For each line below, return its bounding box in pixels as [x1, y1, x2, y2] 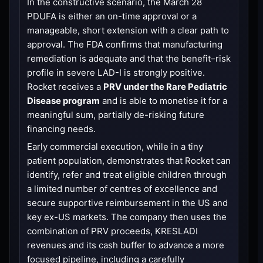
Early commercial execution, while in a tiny [27, 140, 203, 152]
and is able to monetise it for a [100, 95, 227, 106]
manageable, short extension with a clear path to [27, 24, 229, 36]
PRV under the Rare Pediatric [103, 80, 227, 92]
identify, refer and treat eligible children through [27, 168, 227, 180]
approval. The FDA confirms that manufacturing [27, 38, 222, 50]
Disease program [27, 95, 100, 106]
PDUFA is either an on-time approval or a [27, 10, 197, 22]
